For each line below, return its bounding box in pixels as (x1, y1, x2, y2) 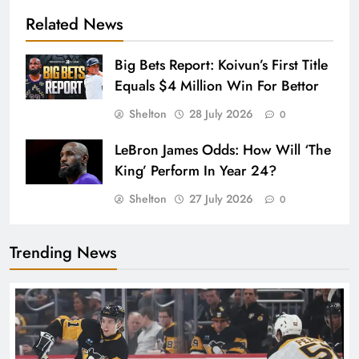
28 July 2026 (189, 106, 253, 123)
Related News (26, 12, 123, 37)
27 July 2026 (189, 191, 253, 208)
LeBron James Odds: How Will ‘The (115, 139, 331, 161)
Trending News (10, 240, 117, 265)
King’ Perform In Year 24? (115, 160, 276, 182)
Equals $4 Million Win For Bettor (115, 75, 319, 97)
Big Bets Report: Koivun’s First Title (115, 54, 328, 76)
